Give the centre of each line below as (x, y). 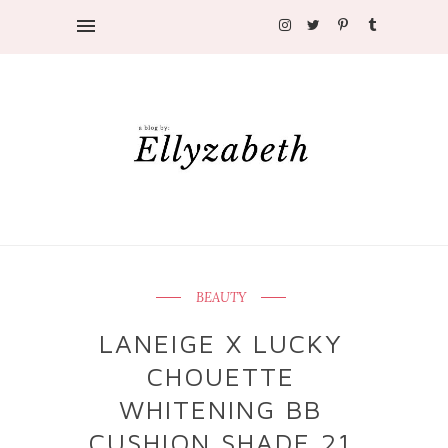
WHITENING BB (221, 409)
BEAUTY (220, 298)
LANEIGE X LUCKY (220, 343)
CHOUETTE (220, 376)
